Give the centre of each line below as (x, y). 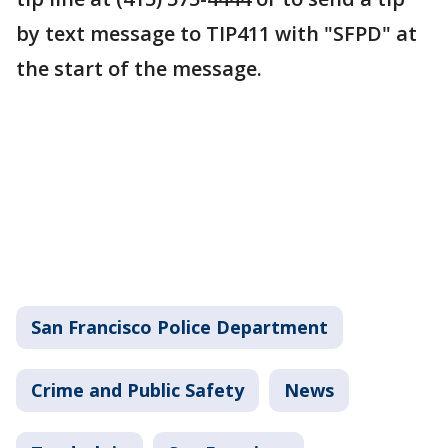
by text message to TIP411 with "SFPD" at (216, 34)
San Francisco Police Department (179, 327)
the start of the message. (139, 69)
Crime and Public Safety (137, 390)
